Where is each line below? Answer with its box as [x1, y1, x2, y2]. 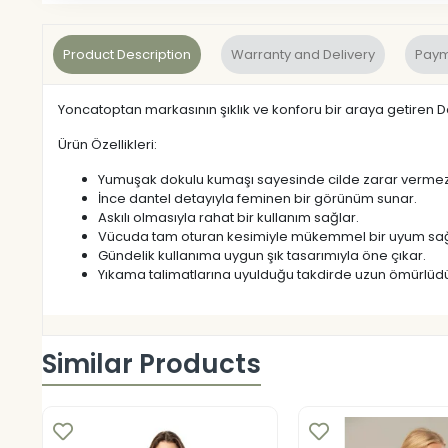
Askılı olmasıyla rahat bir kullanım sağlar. [98, 207, 359, 227]
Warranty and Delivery [231, 44, 375, 64]
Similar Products [42, 346, 261, 383]
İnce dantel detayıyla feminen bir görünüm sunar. [98, 188, 417, 208]
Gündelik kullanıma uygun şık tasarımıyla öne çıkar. [98, 245, 426, 265]
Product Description [63, 44, 191, 64]
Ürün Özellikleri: [58, 134, 157, 154]
